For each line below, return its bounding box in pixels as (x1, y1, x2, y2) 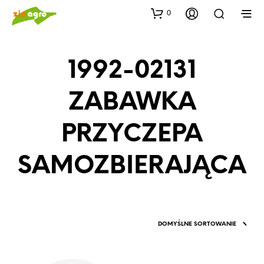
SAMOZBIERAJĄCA (18, 154, 246, 180)
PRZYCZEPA (61, 122, 203, 148)
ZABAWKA (68, 90, 196, 116)
